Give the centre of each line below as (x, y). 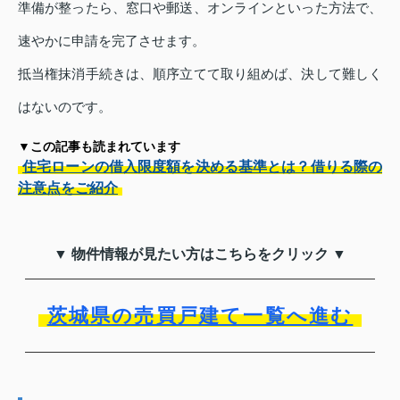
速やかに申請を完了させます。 (112, 41)
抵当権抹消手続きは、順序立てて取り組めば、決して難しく (200, 74)
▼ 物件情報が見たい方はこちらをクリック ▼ (200, 254)
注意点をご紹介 (68, 188)
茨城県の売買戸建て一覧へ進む (200, 316)
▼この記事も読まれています (99, 147)
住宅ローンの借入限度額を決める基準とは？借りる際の (202, 167)
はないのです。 (65, 107)
